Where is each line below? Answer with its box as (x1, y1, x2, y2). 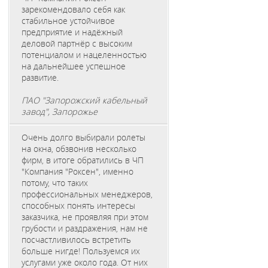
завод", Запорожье (22, 105, 98, 117)
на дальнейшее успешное (22, 60, 126, 72)
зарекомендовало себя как (22, 3, 126, 15)
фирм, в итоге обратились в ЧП (22, 154, 144, 166)
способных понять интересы (22, 199, 136, 211)
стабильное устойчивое (22, 14, 115, 26)
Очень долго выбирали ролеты (22, 131, 146, 143)
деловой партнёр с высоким (22, 37, 133, 49)
